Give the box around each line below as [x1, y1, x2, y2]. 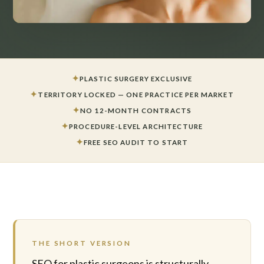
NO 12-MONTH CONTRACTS [80, 107, 192, 115]
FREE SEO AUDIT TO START [83, 138, 189, 147]
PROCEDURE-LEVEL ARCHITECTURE [68, 123, 203, 131]
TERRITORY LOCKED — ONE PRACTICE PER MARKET [38, 91, 234, 99]
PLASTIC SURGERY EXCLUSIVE [79, 75, 193, 83]
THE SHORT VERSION [32, 239, 131, 247]
